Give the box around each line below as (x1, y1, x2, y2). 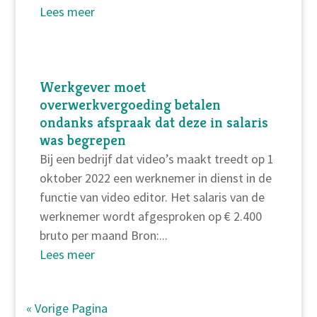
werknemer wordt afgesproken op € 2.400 (39, 208, 262, 225)
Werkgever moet (39, 78, 146, 97)
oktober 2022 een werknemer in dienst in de (39, 170, 272, 187)
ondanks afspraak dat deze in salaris (39, 113, 268, 132)
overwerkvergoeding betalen (39, 96, 221, 115)
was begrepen (39, 131, 126, 150)
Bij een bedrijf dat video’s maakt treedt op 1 (39, 151, 274, 168)
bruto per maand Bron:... (39, 227, 168, 244)
